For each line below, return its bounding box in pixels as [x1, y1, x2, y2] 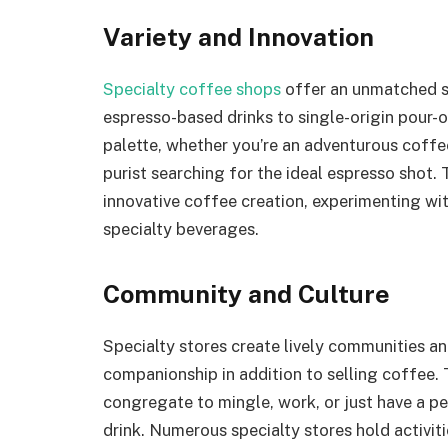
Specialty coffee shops [103, 78, 281, 99]
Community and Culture [103, 279, 390, 310]
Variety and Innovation [103, 21, 374, 52]
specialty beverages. [103, 218, 263, 239]
